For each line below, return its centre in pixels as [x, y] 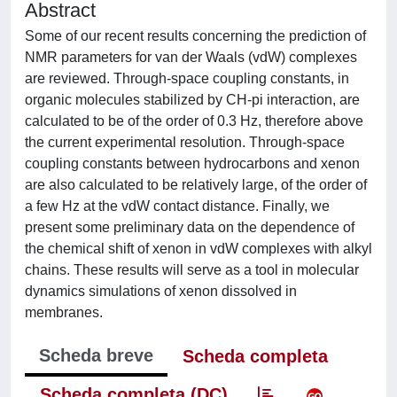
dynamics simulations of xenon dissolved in [161, 291]
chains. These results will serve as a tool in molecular [192, 270]
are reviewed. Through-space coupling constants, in [187, 78]
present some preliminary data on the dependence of [190, 227]
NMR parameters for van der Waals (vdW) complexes [191, 57]
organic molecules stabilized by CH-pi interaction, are [192, 100]
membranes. [64, 312]
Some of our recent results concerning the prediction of [195, 36]
